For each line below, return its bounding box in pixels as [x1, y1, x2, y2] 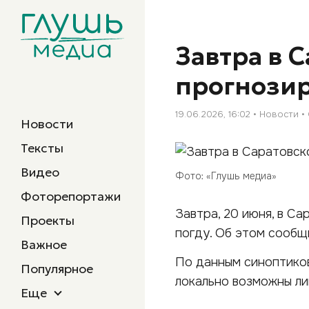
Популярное [21, 261, 93, 277]
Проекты [21, 212, 74, 228]
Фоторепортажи [21, 188, 121, 204]
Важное [21, 237, 67, 252]
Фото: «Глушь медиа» [175, 170, 277, 182]
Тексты [21, 140, 63, 156]
